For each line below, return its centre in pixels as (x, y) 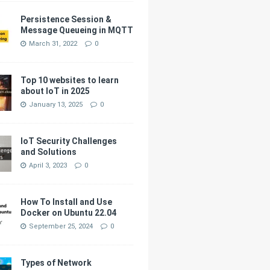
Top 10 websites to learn (70, 80)
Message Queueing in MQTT (77, 30)
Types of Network (56, 262)
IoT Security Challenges (69, 141)
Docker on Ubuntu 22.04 (69, 212)
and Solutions (49, 152)
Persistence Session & (66, 19)
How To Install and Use (67, 202)
